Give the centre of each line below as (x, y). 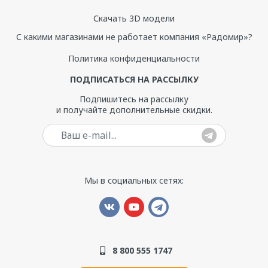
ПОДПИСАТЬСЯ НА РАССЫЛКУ (134, 79)
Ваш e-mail (155, 130)
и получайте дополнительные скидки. (134, 110)
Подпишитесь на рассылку (134, 99)
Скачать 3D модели (134, 18)
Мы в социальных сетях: (134, 180)
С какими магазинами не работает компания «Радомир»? (134, 37)
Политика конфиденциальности (134, 58)
